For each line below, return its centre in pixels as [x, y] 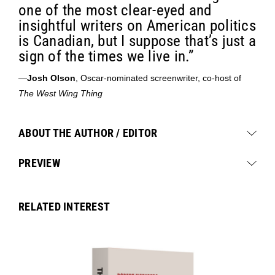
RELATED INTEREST [64, 206]
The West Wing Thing [60, 93]
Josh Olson [51, 78]
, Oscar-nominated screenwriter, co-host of [158, 78]
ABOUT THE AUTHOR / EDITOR [88, 133]
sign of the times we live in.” [106, 56]
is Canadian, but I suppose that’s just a [137, 41]
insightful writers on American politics [137, 25]
